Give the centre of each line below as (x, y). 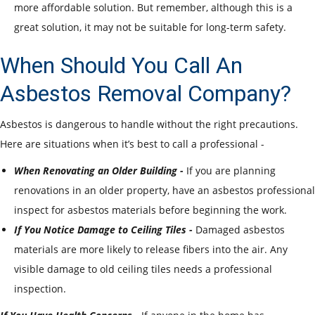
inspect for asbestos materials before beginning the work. (150, 210)
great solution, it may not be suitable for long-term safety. (150, 27)
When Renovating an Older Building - (100, 170)
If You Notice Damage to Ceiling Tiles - (105, 229)
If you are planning (231, 170)
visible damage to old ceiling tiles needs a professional (143, 269)
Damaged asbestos (240, 229)
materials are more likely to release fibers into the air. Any (151, 249)
